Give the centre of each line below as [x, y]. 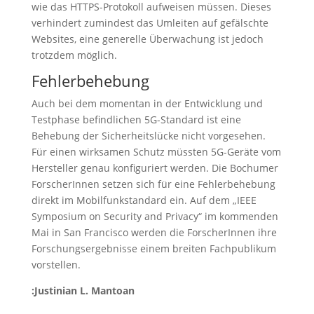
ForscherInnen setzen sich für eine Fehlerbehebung [153, 184]
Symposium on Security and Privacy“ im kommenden [155, 216]
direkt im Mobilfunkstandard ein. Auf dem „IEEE [144, 200]
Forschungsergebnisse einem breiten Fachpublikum [153, 248]
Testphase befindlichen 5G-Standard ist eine [136, 120]
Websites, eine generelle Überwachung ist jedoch [147, 39]
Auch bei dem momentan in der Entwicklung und [147, 103]
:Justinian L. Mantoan [83, 291]
